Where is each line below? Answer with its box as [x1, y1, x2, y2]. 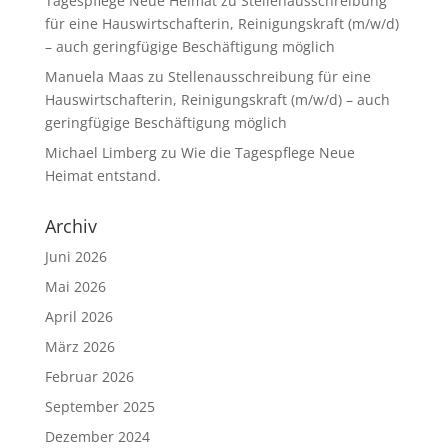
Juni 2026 [44, 247, 107, 266]
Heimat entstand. [44, 166, 161, 185]
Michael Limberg [44, 143, 157, 162]
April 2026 [44, 307, 113, 326]
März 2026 [44, 337, 115, 356]
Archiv [44, 214, 97, 238]
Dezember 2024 [44, 427, 150, 446]
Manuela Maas [44, 67, 144, 86]
